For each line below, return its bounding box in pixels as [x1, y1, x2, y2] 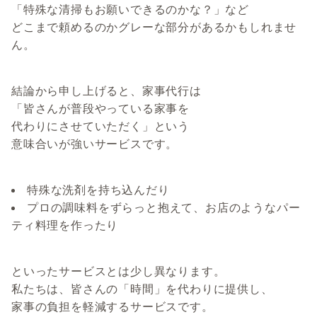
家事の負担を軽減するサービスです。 [11, 299, 214, 314]
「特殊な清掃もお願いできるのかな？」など [11, 2, 249, 17]
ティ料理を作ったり [11, 218, 119, 233]
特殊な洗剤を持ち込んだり [27, 183, 170, 197]
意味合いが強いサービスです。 [11, 137, 178, 151]
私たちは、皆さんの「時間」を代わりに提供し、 [11, 282, 273, 296]
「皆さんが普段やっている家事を [11, 101, 190, 116]
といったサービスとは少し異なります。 [11, 264, 226, 279]
